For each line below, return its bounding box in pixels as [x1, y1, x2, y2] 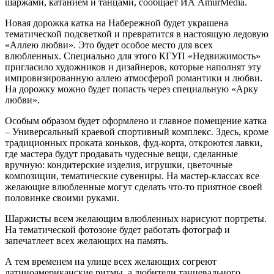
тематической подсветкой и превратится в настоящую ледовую [5, 28, 268, 39]
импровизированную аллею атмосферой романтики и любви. [5, 72, 262, 83]
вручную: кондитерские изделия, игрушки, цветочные [5, 159, 232, 170]
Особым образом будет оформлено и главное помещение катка [5, 115, 267, 126]
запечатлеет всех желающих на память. [5, 235, 168, 246]
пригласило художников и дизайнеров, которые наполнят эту [5, 61, 261, 72]
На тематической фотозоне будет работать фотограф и [5, 224, 230, 235]
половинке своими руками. [5, 192, 119, 203]
